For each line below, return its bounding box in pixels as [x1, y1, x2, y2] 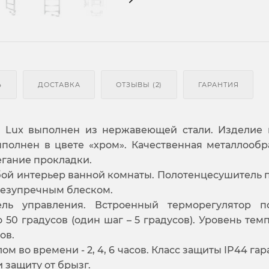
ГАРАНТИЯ [198, 80, 239, 89]
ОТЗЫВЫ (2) [116, 80, 163, 89]
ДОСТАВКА [38, 80, 80, 89]
